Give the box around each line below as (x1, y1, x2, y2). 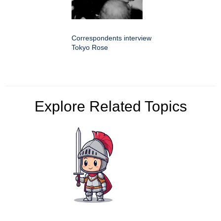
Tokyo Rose (72, 43, 108, 51)
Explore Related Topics (34, 98, 187, 114)
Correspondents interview (72, 34, 151, 42)
